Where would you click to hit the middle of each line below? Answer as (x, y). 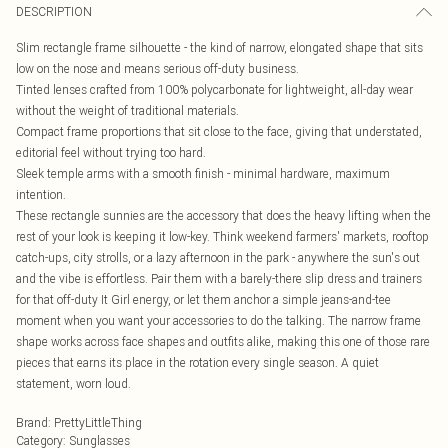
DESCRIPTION (54, 11)
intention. (41, 194)
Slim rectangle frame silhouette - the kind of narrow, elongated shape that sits (219, 47)
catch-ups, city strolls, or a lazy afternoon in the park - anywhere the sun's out (218, 257)
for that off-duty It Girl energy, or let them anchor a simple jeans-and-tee (203, 299)
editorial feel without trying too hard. (111, 152)
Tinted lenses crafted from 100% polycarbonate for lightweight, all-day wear (214, 89)
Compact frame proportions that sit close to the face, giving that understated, (219, 131)
